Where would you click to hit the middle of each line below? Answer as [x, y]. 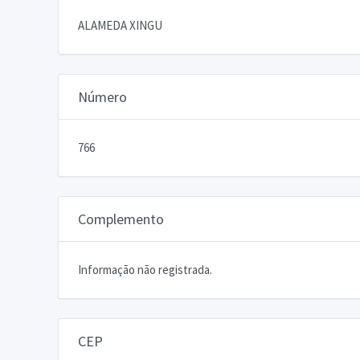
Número [102, 96]
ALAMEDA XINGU [120, 25]
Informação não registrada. [145, 269]
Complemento [121, 219]
